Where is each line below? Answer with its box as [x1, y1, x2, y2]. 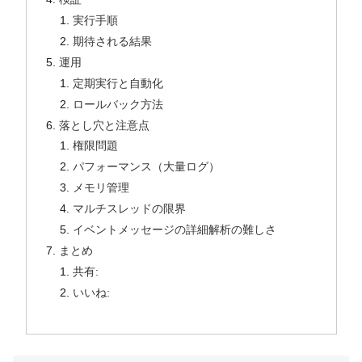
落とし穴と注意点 [58, 118, 149, 132]
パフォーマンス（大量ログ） [73, 160, 221, 174]
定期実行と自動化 [73, 76, 164, 90]
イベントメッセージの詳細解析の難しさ [73, 222, 277, 236]
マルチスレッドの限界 [73, 202, 187, 216]
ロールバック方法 [73, 97, 164, 111]
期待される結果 [73, 35, 153, 48]
